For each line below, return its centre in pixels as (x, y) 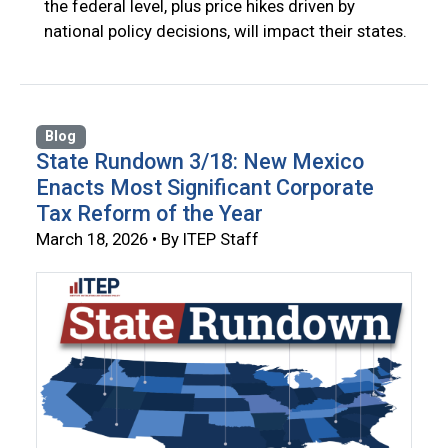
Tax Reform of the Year (149, 214)
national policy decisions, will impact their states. (225, 31)
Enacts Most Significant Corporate (205, 188)
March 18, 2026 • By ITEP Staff (147, 239)
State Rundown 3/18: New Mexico (200, 162)
